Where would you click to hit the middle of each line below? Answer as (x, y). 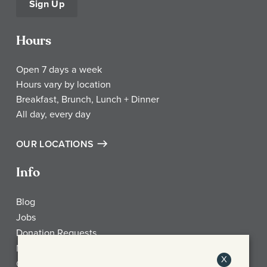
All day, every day (53, 114)
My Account (41, 248)
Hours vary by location (63, 84)
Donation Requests (57, 233)
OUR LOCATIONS (55, 144)
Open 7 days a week (59, 69)
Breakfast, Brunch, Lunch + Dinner (88, 99)
